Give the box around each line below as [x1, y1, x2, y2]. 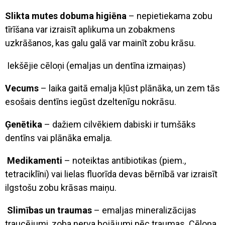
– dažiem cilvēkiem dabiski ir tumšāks [42, 119, 196, 130]
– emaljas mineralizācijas [92, 204, 196, 215]
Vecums [5, 82, 39, 93]
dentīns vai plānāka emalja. [5, 132, 112, 143]
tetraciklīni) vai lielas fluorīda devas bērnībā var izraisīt [5, 168, 217, 179]
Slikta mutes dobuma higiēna [5, 10, 127, 21]
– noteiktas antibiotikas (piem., [64, 155, 186, 166]
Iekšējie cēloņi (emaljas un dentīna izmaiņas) [5, 60, 188, 71]
